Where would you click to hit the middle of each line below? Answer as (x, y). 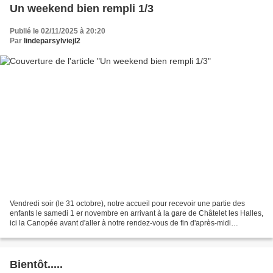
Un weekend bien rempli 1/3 (82, 8)
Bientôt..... (36, 265)
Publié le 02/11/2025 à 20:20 (58, 31)
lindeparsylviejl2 (52, 41)
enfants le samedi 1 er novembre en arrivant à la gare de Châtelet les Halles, (136, 214)
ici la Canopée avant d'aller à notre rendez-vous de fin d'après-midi (120, 223)
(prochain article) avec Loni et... (62, 233)
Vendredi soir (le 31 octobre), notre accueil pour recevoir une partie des (127, 204)
